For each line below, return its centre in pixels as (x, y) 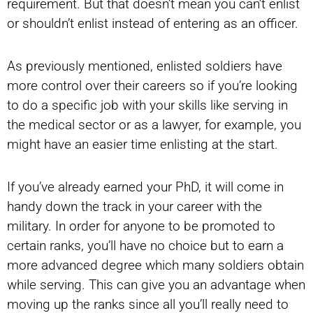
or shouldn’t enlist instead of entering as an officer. (153, 23)
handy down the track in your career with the (134, 207)
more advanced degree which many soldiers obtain (155, 265)
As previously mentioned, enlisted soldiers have (145, 66)
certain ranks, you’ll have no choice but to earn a (145, 246)
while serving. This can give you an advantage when (156, 285)
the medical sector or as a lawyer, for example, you (154, 125)
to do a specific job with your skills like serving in (147, 105)
